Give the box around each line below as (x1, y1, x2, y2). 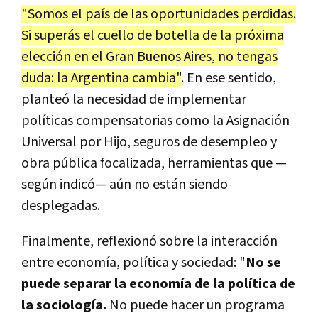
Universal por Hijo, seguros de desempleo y (21, 132, 277, 151)
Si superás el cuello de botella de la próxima (21, 26, 284, 45)
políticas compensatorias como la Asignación (21, 111, 290, 130)
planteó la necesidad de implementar (21, 89, 246, 109)
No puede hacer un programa (106, 295, 285, 314)
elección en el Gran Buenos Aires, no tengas (21, 47, 278, 66)
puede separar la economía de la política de (21, 274, 295, 293)
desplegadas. (21, 196, 100, 215)
